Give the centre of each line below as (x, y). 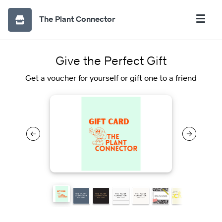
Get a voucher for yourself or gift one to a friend (111, 78)
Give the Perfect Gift (111, 60)
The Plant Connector (77, 19)
